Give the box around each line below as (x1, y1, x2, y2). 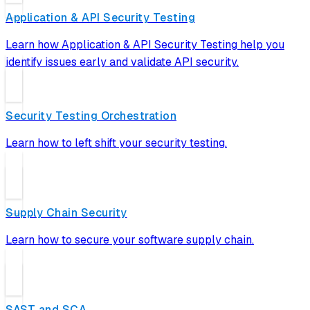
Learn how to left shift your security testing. (6, 135, 227, 150)
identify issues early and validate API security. (6, 54, 239, 69)
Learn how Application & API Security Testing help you (6, 37, 284, 52)
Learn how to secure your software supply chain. (6, 232, 254, 248)
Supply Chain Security (6, 206, 127, 221)
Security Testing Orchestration (6, 108, 176, 123)
